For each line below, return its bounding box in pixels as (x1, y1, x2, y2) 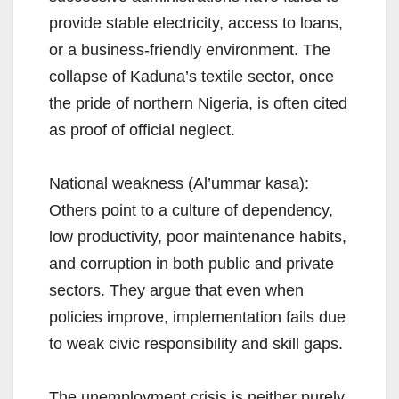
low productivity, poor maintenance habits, (49, 228, 346, 247)
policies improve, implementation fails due (49, 308, 346, 327)
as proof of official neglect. (49, 121, 235, 140)
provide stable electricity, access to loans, (49, 14, 343, 33)
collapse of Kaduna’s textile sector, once (49, 68, 334, 86)
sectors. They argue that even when (49, 281, 304, 300)
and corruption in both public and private (49, 255, 334, 273)
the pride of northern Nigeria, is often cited (49, 94, 347, 113)
